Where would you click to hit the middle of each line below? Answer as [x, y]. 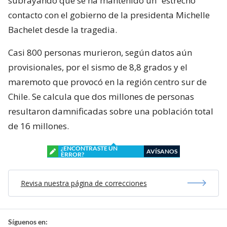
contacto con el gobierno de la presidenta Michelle [109, 15]
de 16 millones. [39, 126]
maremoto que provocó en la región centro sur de [107, 82]
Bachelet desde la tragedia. [63, 29]
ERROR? [72, 154]
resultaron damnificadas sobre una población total [111, 111]
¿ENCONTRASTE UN [89, 148]
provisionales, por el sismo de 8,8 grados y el [98, 67]
